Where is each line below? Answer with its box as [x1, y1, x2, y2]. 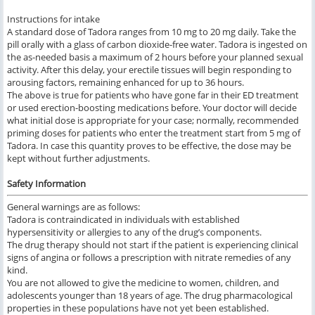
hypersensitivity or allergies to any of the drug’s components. [7, 226, 262, 239]
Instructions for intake [7, 13, 100, 26]
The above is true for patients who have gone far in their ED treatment [7, 89, 299, 102]
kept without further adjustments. [7, 152, 150, 165]
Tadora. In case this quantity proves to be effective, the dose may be [7, 139, 291, 153]
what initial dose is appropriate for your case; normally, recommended [7, 114, 299, 127]
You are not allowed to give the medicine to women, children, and [7, 276, 279, 290]
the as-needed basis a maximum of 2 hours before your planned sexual [7, 51, 303, 64]
